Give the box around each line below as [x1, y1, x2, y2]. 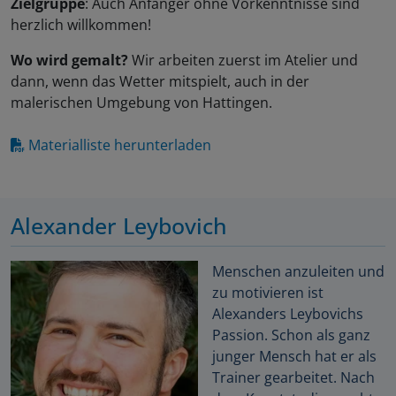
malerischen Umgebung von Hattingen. [11, 93, 272, 113]
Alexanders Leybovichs [212, 304, 363, 324]
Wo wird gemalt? [11, 50, 132, 71]
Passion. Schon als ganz [212, 325, 370, 346]
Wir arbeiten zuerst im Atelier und [132, 50, 358, 71]
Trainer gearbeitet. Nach [212, 368, 375, 388]
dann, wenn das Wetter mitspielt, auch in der [11, 72, 309, 92]
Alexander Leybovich [11, 210, 227, 241]
